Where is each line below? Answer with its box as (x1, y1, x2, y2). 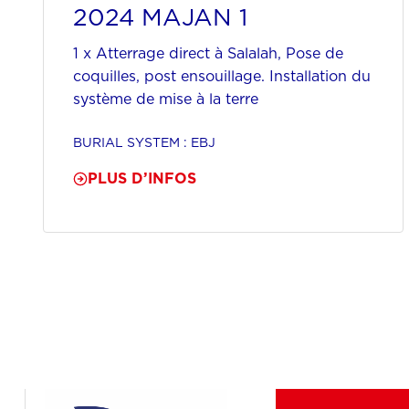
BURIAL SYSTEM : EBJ (73, 133, 215, 152)
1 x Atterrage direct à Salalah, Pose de (73, 43, 343, 64)
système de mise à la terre (73, 89, 258, 110)
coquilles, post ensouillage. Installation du (73, 66, 371, 87)
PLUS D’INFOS (88, 168, 196, 189)
